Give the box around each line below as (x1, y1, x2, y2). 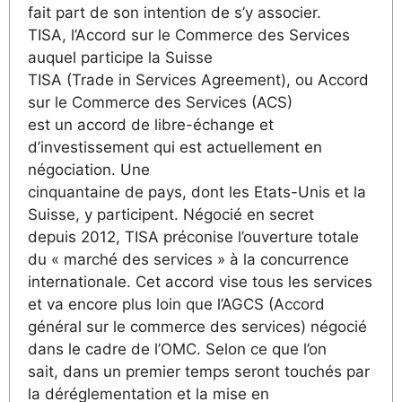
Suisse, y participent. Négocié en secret (28, 205, 314, 223)
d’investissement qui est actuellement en (28, 137, 322, 156)
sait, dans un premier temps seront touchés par (28, 362, 370, 380)
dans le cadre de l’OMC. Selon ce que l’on (28, 339, 327, 358)
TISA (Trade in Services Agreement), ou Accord (28, 70, 369, 89)
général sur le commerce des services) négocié (28, 317, 367, 336)
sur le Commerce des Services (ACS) (28, 92, 293, 111)
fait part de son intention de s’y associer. (28, 3, 321, 22)
